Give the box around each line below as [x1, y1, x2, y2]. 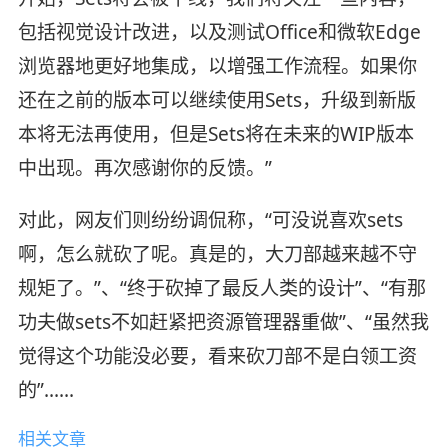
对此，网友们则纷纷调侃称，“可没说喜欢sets [17, 207, 403, 234]
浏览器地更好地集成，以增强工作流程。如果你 [17, 53, 417, 80]
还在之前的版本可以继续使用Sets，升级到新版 [17, 87, 416, 114]
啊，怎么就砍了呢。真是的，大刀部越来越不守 [17, 241, 417, 268]
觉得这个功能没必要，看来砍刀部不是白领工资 [17, 343, 417, 370]
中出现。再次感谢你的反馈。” [17, 155, 272, 182]
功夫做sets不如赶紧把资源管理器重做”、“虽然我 [17, 309, 429, 336]
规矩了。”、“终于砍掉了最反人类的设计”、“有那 [17, 275, 426, 302]
